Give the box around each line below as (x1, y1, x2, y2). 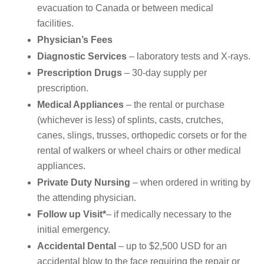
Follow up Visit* (37, 209, 106, 220)
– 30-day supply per (122, 68, 207, 78)
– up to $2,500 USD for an (118, 241, 227, 252)
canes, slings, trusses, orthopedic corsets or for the (37, 130, 247, 141)
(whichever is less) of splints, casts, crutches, (37, 115, 223, 126)
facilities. (37, 18, 74, 29)
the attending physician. (37, 193, 136, 203)
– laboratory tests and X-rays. (127, 51, 250, 62)
